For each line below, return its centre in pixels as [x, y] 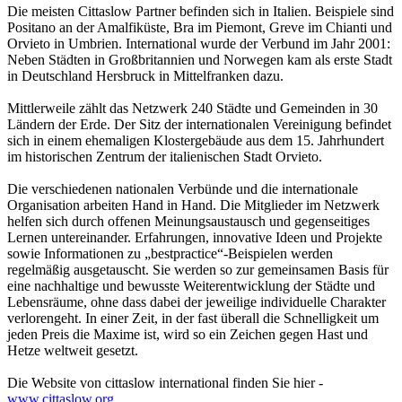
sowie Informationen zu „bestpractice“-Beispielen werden [170, 253]
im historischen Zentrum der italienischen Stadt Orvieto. [165, 156]
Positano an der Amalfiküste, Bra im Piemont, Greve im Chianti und [200, 27]
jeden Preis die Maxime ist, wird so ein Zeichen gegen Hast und [188, 334]
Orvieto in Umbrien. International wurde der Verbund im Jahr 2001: [199, 43]
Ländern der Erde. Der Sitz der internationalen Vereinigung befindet [199, 124]
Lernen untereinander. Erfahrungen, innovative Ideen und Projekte [195, 237]
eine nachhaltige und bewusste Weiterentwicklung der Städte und [191, 285]
